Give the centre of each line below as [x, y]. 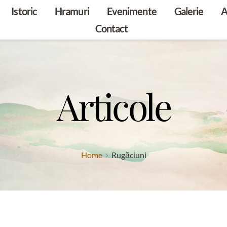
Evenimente [131, 11]
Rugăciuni [129, 155]
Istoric [24, 11]
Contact [111, 28]
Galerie [189, 11]
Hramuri [72, 11]
